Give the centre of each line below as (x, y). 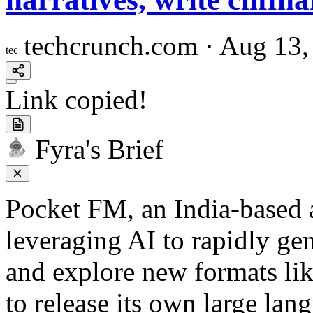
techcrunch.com (111, 46)
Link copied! (77, 100)
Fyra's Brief (99, 150)
